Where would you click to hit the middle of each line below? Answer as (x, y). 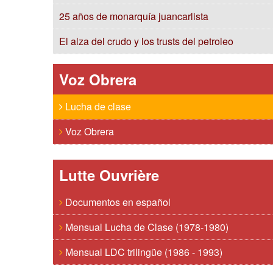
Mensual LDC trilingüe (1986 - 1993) (143, 252)
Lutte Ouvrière (109, 175)
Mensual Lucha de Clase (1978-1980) (146, 227)
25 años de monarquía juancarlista (134, 16)
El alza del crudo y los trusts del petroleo (146, 41)
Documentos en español (117, 202)
